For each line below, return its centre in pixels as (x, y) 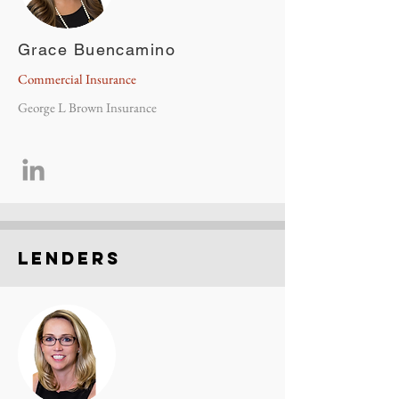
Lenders (69, 258)
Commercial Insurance (77, 79)
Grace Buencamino (97, 49)
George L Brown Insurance (87, 107)
